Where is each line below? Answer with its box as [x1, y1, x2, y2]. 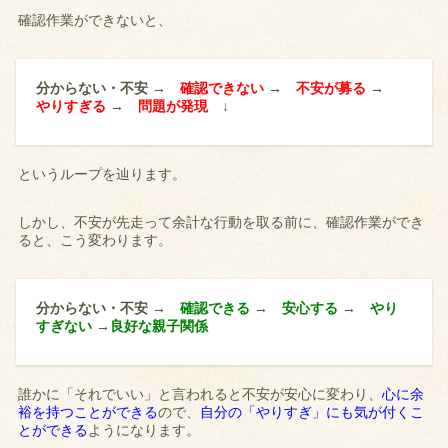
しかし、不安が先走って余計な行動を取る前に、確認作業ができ [18, 214, 425, 231]
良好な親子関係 [110, 318, 209, 335]
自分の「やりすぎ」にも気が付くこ [200, 404, 425, 421]
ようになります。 [88, 422, 201, 439]
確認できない [180, 80, 265, 97]
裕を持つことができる [18, 404, 159, 421]
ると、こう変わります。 [18, 232, 173, 249]
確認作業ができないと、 [18, 12, 173, 29]
